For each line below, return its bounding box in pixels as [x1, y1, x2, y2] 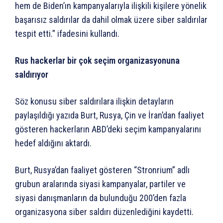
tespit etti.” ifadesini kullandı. [15, 28, 119, 39]
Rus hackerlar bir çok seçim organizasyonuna [15, 55, 180, 66]
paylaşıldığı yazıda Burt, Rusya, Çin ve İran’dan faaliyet [15, 110, 204, 121]
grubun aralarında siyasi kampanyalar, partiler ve [15, 179, 186, 190]
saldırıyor [15, 69, 48, 80]
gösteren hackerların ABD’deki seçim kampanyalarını [15, 124, 201, 135]
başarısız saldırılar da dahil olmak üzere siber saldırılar [15, 14, 208, 25]
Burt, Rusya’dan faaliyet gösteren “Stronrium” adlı [15, 165, 190, 176]
